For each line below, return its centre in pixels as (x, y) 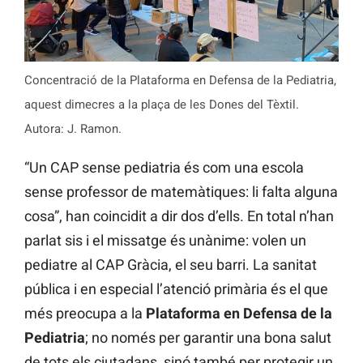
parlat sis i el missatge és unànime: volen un (165, 240)
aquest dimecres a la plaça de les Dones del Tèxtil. (162, 104)
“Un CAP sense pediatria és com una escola (164, 167)
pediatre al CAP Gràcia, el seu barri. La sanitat (171, 264)
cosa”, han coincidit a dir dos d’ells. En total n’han (179, 216)
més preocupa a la (83, 313)
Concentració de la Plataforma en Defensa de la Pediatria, (180, 80)
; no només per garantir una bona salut (208, 337)
